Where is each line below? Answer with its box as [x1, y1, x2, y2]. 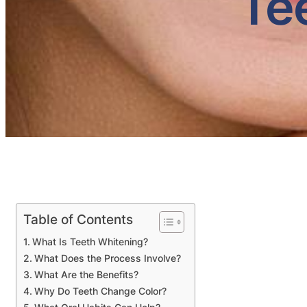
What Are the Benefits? [34, 268, 138, 280]
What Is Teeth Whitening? [32, 235, 148, 247]
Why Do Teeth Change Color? [34, 284, 167, 297]
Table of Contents [23, 210, 133, 228]
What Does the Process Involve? [34, 251, 181, 264]
